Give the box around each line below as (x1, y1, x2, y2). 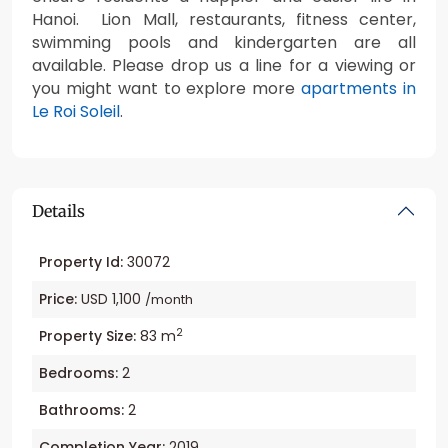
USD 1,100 (77, 289, 145, 310)
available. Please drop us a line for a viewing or (32, 54, 416, 78)
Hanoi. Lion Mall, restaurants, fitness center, (32, 8, 416, 32)
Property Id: (39, 252, 123, 273)
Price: (39, 289, 77, 310)
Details (32, 201, 85, 222)
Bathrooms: (39, 400, 124, 421)
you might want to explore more (32, 77, 302, 101)
